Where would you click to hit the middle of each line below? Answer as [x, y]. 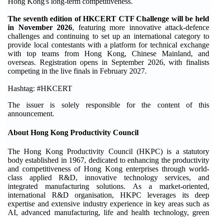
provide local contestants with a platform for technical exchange [108, 45]
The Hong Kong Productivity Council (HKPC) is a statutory [108, 152]
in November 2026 [40, 27]
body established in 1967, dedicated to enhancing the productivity [108, 160]
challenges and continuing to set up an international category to [108, 36]
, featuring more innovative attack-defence [141, 27]
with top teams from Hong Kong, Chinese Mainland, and [108, 53]
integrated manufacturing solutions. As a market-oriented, [108, 186]
